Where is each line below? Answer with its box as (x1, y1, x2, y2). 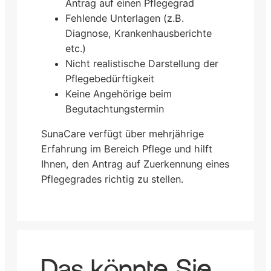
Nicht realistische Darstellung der (65, 57, 218, 70)
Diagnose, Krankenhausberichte (65, 27, 212, 39)
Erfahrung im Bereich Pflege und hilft (41, 142, 212, 155)
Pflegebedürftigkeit (65, 72, 154, 85)
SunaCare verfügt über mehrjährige (41, 127, 204, 140)
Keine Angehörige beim (65, 87, 172, 100)
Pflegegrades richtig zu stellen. (41, 172, 183, 185)
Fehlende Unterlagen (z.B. (65, 11, 184, 24)
